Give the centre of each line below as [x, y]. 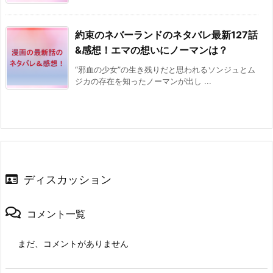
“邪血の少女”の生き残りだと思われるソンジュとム [165, 70]
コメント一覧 [56, 214]
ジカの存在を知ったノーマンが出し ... [143, 81]
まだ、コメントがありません [73, 244]
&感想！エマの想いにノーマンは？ [151, 50]
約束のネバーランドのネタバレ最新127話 [166, 35]
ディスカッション [68, 180]
